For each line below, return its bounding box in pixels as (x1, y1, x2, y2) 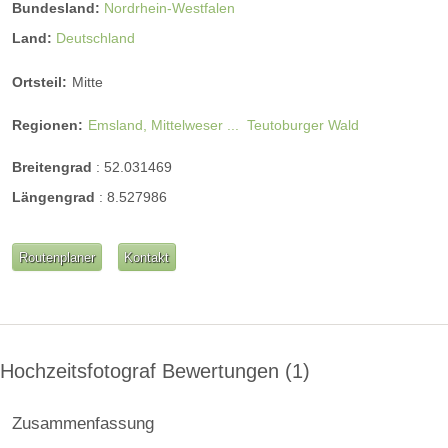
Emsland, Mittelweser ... (88, 116, 239, 133)
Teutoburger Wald (247, 116, 359, 133)
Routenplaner (18, 249, 95, 265)
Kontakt (124, 249, 170, 265)
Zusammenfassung (12, 413, 154, 434)
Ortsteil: (12, 74, 67, 91)
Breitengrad (12, 158, 96, 175)
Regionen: (12, 116, 83, 133)
